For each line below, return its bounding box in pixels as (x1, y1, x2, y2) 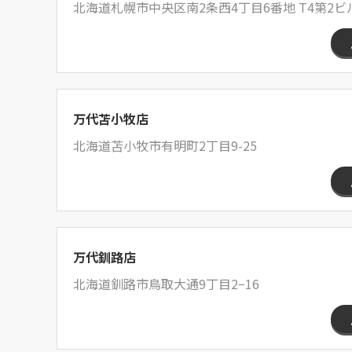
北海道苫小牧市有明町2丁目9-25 (73, 136, 257, 155)
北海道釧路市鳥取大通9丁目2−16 (73, 274, 259, 293)
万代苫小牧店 (73, 109, 148, 128)
